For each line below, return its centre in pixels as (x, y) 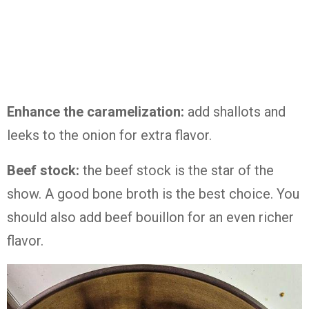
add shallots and (237, 111)
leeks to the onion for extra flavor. (109, 135)
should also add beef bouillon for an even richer (150, 217)
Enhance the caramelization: (97, 111)
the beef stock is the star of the (177, 170)
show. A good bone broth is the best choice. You (153, 193)
